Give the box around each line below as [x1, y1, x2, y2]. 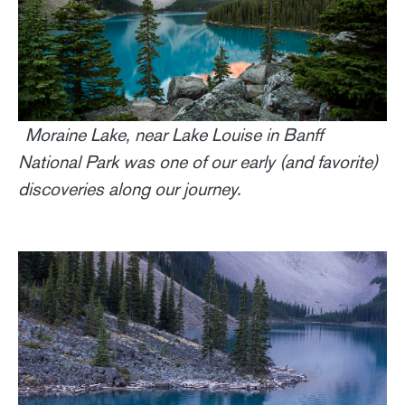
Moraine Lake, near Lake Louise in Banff [25, 124, 323, 146]
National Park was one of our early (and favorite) [18, 151, 378, 174]
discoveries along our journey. [18, 178, 241, 201]
